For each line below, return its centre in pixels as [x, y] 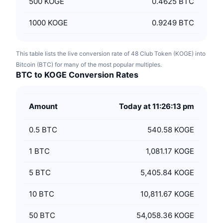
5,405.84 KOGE [167, 172]
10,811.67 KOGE [167, 194]
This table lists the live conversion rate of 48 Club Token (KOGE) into [111, 54]
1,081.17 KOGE [170, 151]
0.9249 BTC [173, 23]
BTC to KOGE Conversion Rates [77, 75]
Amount [43, 106]
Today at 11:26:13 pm [157, 106]
